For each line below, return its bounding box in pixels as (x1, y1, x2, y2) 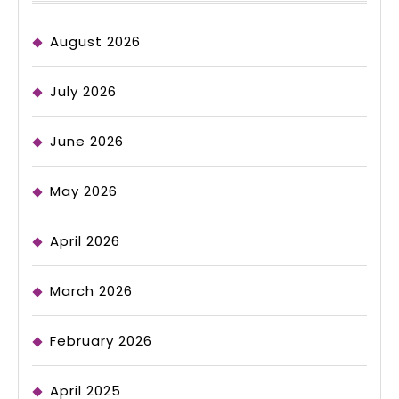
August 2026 (50, 32, 141, 52)
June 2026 (50, 132, 124, 151)
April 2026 (50, 232, 120, 251)
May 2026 (50, 182, 118, 201)
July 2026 (50, 82, 117, 102)
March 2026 (50, 281, 133, 301)
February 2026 (50, 331, 152, 351)
